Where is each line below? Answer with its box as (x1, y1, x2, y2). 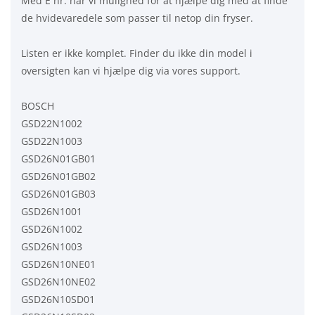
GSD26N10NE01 (21, 257, 96, 271)
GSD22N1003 (21, 134, 82, 148)
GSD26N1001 (21, 204, 82, 218)
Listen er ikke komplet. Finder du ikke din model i (21, 46, 252, 60)
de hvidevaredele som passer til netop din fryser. (21, 11, 253, 25)
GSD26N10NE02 (21, 274, 96, 288)
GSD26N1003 (21, 239, 82, 253)
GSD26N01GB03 (21, 186, 96, 200)
